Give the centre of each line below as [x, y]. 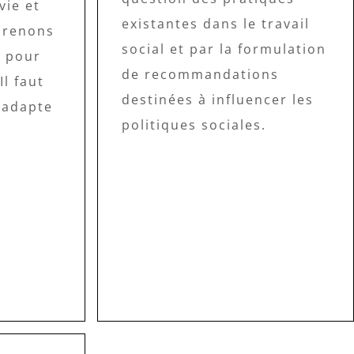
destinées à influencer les [218, 99]
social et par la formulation [224, 49]
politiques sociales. [194, 124]
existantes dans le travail [216, 23]
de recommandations [201, 74]
